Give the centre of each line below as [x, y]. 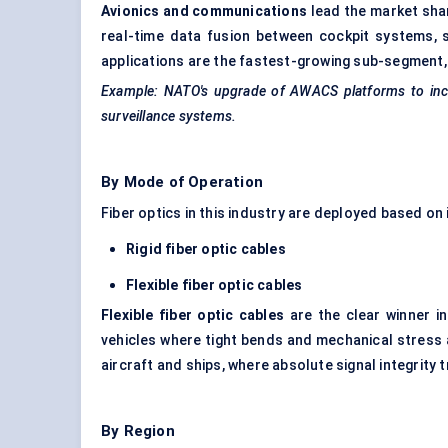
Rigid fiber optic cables [206, 249]
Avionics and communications [204, 11]
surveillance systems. [169, 116]
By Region [138, 431]
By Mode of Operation [182, 182]
